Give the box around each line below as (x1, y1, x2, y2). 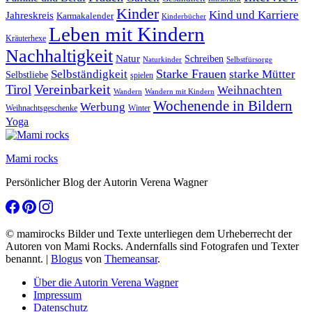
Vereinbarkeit (34, 81, 111, 97)
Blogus (51, 252, 82, 265)
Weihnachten (217, 83, 282, 97)
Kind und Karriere (209, 8, 299, 22)
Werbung (80, 100, 125, 114)
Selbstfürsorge (226, 54, 272, 63)
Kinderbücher (162, 11, 206, 20)
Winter (128, 102, 150, 113)
